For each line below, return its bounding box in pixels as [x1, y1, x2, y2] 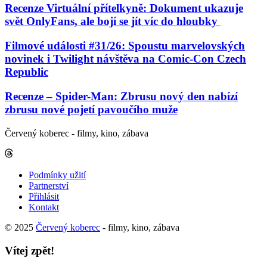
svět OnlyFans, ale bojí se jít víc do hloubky [5, 15, 221, 28]
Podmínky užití [29, 169, 86, 180]
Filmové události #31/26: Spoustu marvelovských [5, 39, 245, 52]
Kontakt [29, 201, 59, 212]
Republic [5, 66, 48, 79]
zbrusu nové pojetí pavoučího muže [5, 103, 178, 116]
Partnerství [29, 180, 69, 191]
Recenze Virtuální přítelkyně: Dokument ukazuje [5, 2, 243, 15]
